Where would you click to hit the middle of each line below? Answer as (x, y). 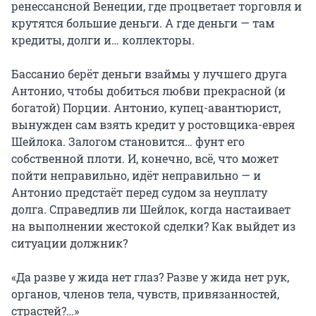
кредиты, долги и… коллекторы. (103, 39)
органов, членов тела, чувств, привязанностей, (145, 293)
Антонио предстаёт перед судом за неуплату (139, 192)
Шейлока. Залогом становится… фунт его (128, 141)
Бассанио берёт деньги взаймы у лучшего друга (149, 73)
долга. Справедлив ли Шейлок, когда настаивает (151, 209)
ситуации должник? (69, 243)
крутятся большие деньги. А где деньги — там (143, 23)
